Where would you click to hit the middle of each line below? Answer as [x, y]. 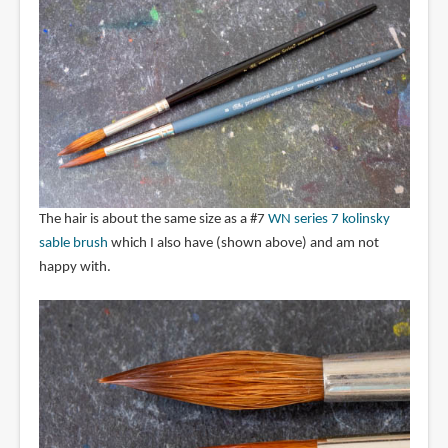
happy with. [74, 268]
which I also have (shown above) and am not [243, 244]
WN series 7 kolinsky [328, 220]
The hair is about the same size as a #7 [153, 220]
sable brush [73, 244]
